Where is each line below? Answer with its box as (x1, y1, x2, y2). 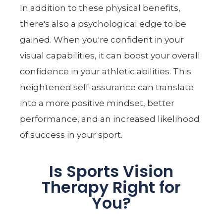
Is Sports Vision (49, 160, 173, 182)
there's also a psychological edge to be (20, 18, 187, 29)
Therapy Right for (41, 175, 181, 198)
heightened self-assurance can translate (20, 82, 194, 92)
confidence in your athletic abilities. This (20, 66, 192, 76)
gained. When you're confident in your (20, 34, 184, 45)
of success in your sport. (20, 129, 123, 140)
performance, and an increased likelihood (20, 113, 200, 124)
